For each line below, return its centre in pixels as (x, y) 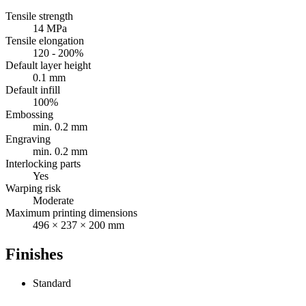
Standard (52, 283)
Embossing (29, 115)
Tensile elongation (45, 41)
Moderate (53, 201)
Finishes (34, 254)
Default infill (33, 90)
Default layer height (48, 66)
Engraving (28, 139)
